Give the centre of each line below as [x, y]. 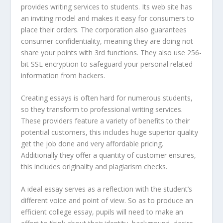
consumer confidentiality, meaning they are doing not [107, 41]
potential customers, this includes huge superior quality [110, 132]
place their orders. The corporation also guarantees [104, 29]
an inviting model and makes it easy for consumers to [108, 18]
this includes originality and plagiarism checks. [94, 167]
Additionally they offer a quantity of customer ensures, [109, 155]
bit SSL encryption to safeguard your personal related [107, 64]
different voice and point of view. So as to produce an [107, 201]
